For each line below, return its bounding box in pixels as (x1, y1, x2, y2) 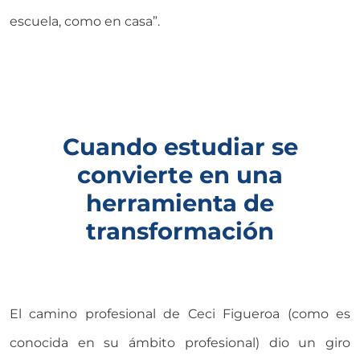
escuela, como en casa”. (10, 14, 160, 30)
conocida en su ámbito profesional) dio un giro (10, 335, 350, 351)
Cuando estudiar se (62, 133, 298, 162)
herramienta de (86, 189, 274, 218)
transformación (86, 217, 274, 246)
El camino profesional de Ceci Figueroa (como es (10, 306, 350, 322)
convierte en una (77, 161, 283, 190)
